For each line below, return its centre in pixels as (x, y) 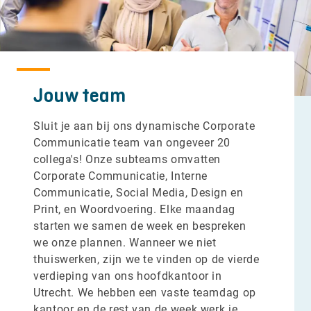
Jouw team (79, 95)
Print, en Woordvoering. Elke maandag (135, 209)
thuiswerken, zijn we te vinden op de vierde (146, 259)
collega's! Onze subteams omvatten (127, 159)
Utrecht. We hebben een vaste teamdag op (145, 292)
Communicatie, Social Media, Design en (138, 192)
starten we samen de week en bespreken (140, 226)
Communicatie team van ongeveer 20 (132, 142)
